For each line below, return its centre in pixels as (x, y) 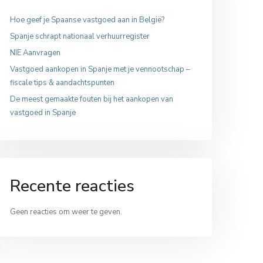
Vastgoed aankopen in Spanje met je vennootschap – (100, 69)
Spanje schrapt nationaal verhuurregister (80, 36)
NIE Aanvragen (35, 53)
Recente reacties (72, 186)
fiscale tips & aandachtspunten (62, 83)
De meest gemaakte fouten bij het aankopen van (92, 99)
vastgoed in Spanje (43, 113)
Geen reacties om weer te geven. (66, 212)
